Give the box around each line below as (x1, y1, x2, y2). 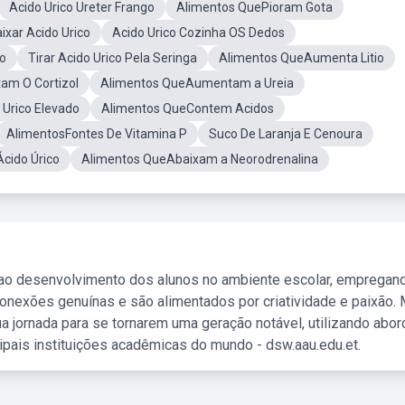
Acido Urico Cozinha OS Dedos (112, 25, 285, 40)
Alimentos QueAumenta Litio (219, 51, 384, 65)
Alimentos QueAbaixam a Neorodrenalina (81, 152, 318, 166)
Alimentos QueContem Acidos (101, 101, 274, 116)
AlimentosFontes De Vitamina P (6, 127, 187, 141)
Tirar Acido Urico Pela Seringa (28, 51, 197, 65)
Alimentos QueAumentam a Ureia (100, 76, 294, 90)
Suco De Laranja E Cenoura (209, 127, 363, 141)
